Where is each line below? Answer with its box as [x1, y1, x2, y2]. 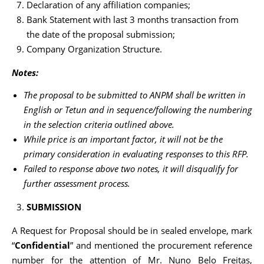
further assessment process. [24, 177, 130, 189]
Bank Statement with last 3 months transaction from [27, 14, 239, 25]
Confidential [15, 239, 70, 251]
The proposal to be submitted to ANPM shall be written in [24, 89, 246, 101]
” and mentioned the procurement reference [70, 239, 252, 251]
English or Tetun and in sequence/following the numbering [24, 104, 252, 115]
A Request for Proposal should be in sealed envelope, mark [12, 225, 252, 236]
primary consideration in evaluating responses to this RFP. [24, 148, 249, 160]
